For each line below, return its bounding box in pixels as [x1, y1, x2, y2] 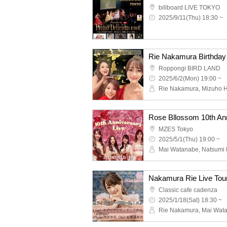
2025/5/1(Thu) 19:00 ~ [159, 136, 220, 143]
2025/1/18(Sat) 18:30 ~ [159, 197, 222, 204]
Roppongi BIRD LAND [159, 65, 220, 72]
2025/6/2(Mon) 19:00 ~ [159, 75, 221, 82]
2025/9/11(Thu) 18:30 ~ [159, 14, 223, 21]
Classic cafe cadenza [159, 186, 217, 194]
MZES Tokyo [159, 126, 193, 133]
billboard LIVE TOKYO [159, 4, 220, 11]
